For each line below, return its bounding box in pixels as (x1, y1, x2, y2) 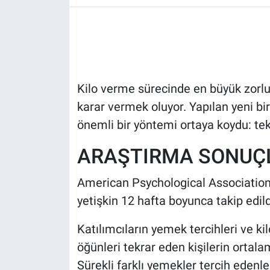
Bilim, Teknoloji (32, 145, 108, 157)
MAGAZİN (32, 115, 81, 127)
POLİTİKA (32, 53, 80, 65)
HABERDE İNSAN (32, 22, 113, 34)
